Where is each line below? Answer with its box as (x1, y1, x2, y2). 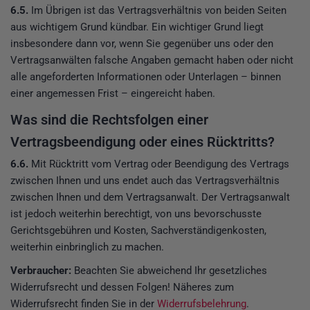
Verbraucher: (10, 264, 71, 277)
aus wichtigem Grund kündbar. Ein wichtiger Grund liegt (10, 20, 264, 33)
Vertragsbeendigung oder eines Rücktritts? (10, 133, 275, 150)
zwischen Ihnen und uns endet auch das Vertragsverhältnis (10, 174, 280, 187)
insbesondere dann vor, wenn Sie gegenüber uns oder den (10, 37, 273, 50)
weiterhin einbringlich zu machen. (10, 240, 164, 253)
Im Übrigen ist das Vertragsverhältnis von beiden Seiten (28, 3, 286, 17)
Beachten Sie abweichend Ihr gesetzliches (71, 264, 267, 277)
